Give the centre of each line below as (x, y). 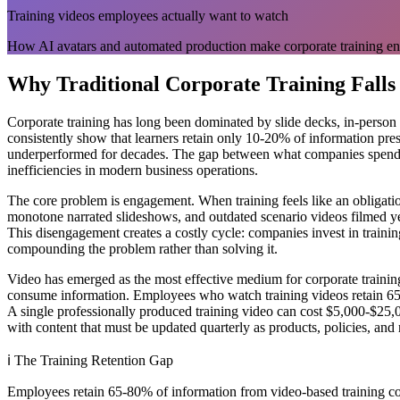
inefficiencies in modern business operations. (133, 170)
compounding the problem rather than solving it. (142, 248)
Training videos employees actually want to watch (148, 15)
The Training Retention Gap (94, 360)
